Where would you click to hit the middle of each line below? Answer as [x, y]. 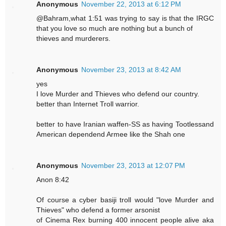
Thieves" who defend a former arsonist [98, 210]
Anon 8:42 [53, 179]
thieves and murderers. [74, 38]
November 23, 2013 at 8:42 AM [131, 69]
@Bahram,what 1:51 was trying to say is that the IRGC [125, 18]
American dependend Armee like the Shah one [111, 134]
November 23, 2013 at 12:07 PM [133, 165]
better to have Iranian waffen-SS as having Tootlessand [125, 124]
